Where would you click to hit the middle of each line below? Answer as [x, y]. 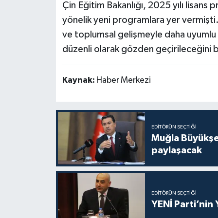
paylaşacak [176, 150]
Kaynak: [79, 81]
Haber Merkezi [123, 81]
